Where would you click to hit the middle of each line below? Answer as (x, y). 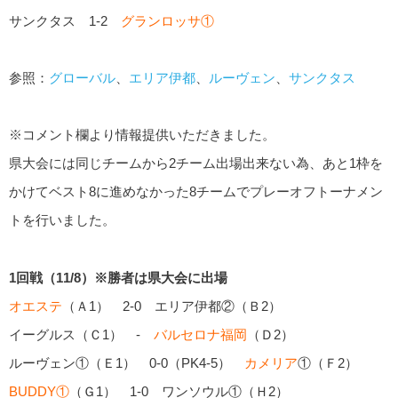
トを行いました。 (62, 220)
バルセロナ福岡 (200, 334)
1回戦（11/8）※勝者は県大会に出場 (118, 277)
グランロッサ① (167, 21)
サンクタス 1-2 (65, 21)
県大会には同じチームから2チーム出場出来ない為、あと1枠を (196, 163)
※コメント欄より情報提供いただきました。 (142, 135)
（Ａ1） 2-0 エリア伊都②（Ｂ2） (172, 306)
